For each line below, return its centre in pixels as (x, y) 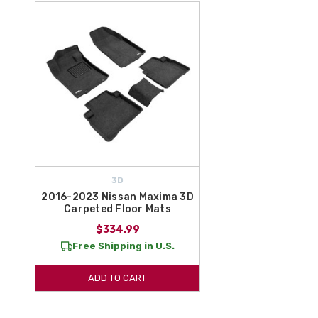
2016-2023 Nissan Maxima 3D (117, 197)
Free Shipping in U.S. (123, 246)
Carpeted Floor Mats (117, 209)
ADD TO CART (117, 278)
